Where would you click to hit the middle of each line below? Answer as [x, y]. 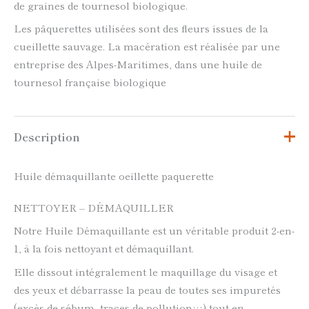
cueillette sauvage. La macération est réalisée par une [147, 46]
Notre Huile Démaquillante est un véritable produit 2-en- [154, 230]
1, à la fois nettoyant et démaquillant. [104, 248]
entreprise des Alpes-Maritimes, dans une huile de [138, 63]
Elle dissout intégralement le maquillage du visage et [146, 271]
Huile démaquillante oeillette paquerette [114, 175]
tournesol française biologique [90, 81]
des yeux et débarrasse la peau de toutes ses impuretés [147, 289]
